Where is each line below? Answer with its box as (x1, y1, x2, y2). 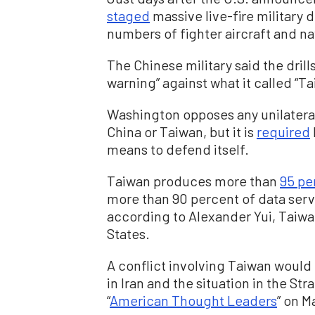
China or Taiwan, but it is (107, 122, 257, 140)
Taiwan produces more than (107, 172, 280, 189)
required (257, 122, 310, 140)
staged (107, 6, 150, 24)
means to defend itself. (107, 140, 249, 157)
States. (107, 224, 150, 242)
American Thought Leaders (110, 291, 277, 309)
